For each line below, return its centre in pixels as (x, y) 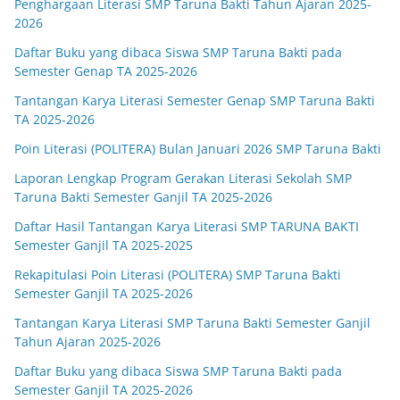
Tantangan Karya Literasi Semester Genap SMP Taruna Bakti (195, 100)
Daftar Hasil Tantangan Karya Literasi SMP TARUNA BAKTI (187, 226)
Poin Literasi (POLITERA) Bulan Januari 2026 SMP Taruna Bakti (198, 148)
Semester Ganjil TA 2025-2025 (104, 245)
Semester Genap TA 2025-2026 (106, 71)
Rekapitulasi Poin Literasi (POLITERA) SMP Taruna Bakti (178, 274)
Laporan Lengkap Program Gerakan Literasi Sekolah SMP (183, 178)
